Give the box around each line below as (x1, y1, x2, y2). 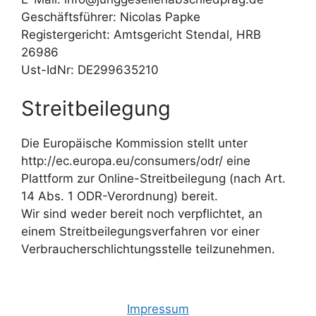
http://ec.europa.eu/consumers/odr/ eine (21, 154, 250, 168)
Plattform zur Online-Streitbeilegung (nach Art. (21, 171, 286, 186)
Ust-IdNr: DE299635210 (21, 62, 159, 77)
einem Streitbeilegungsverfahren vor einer (21, 224, 260, 238)
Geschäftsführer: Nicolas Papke (21, 9, 200, 24)
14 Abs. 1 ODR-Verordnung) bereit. (21, 189, 218, 203)
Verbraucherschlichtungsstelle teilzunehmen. (21, 242, 275, 256)
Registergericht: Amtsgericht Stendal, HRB (21, 27, 261, 42)
